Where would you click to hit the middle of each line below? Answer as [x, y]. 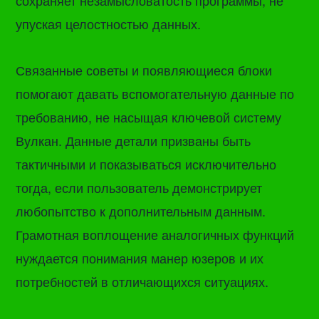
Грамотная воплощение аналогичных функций [155, 235]
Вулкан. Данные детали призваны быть [134, 141]
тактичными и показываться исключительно [146, 164]
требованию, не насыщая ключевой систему [149, 117]
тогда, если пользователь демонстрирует [139, 188]
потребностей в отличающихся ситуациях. [142, 282]
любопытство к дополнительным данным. [141, 211]
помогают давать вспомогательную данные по [155, 94]
